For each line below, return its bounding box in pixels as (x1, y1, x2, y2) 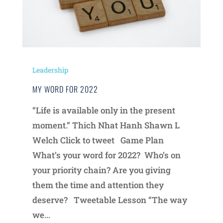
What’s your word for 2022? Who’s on (32, 149, 181, 161)
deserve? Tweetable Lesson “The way (32, 194, 187, 206)
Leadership (32, 65, 68, 75)
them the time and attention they (32, 179, 164, 191)
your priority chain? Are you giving (32, 164, 171, 176)
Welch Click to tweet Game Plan (32, 134, 164, 146)
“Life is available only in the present (32, 104, 175, 116)
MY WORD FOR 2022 (32, 83, 98, 95)
